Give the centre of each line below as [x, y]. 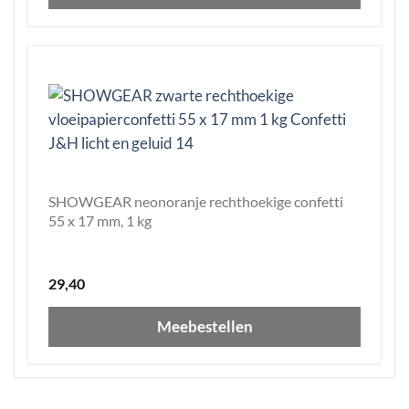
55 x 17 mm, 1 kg [100, 221]
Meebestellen [204, 327]
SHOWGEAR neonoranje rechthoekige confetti [196, 202]
